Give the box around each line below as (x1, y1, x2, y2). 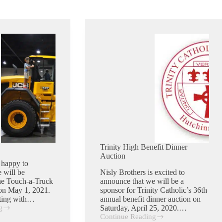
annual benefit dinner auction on (100, 194, 201, 203)
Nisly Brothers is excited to (100, 167, 185, 176)
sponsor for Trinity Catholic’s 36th (100, 185, 207, 194)
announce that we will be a (100, 176, 184, 185)
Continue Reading (100, 212, 156, 221)
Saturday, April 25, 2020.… (100, 203, 187, 212)
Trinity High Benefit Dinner (100, 142, 187, 151)
